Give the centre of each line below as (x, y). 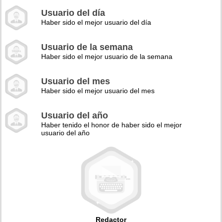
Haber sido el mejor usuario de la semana (107, 56)
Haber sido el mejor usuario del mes (98, 91)
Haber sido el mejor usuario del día (96, 22)
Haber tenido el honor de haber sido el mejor (111, 125)
